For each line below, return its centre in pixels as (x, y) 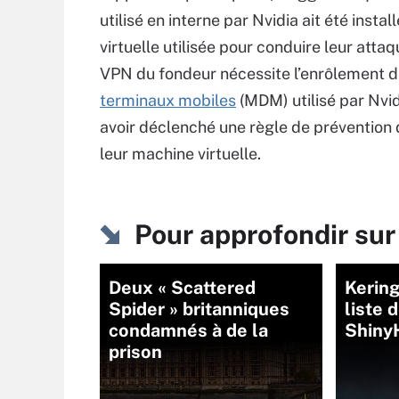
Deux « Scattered (182, 288)
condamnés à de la (188, 330)
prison (135, 352)
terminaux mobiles (168, 100)
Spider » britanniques (199, 309)
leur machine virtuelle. (180, 154)
